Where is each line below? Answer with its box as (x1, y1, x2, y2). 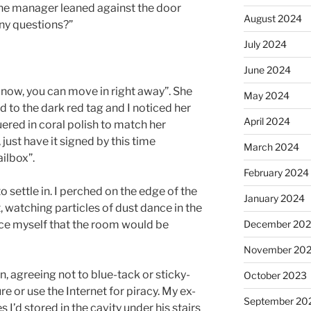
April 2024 (243, 115, 290, 127)
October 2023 (243, 269, 307, 281)
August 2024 (243, 12, 302, 24)
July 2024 (243, 37, 287, 50)
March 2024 (243, 140, 299, 153)
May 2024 (243, 89, 289, 101)
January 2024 (243, 192, 305, 204)
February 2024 (243, 166, 309, 178)
